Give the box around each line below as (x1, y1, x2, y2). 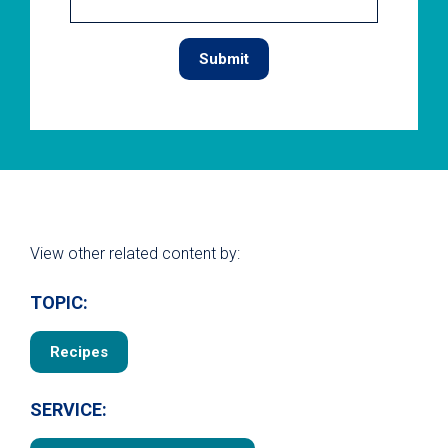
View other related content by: (30, 244, 240, 263)
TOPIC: (30, 292, 88, 313)
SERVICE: (30, 399, 107, 420)
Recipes (50, 343, 108, 361)
